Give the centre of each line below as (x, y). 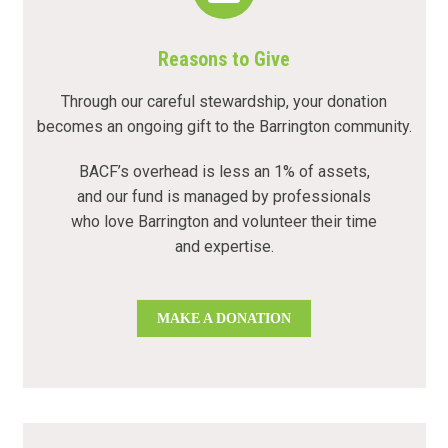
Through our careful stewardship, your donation (224, 101)
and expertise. (224, 246)
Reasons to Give (224, 58)
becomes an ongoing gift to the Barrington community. (224, 126)
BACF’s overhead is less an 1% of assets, (224, 171)
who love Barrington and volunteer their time (224, 221)
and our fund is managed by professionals (224, 196)
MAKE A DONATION (224, 317)
